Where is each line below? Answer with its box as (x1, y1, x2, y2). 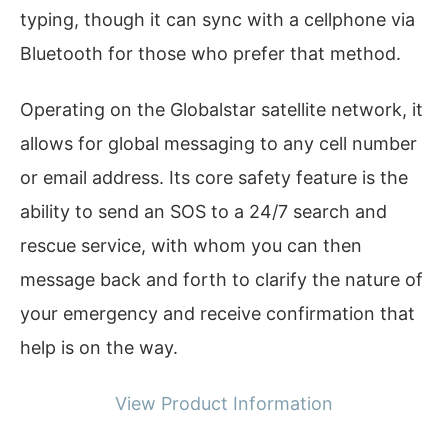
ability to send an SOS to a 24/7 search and (20, 201, 387, 222)
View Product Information (115, 392, 333, 414)
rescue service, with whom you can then (20, 235, 362, 256)
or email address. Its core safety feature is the (20, 167, 408, 188)
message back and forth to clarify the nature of (20, 269, 423, 290)
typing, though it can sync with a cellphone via (20, 9, 415, 31)
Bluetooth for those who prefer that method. (20, 43, 401, 65)
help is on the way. (20, 337, 178, 358)
